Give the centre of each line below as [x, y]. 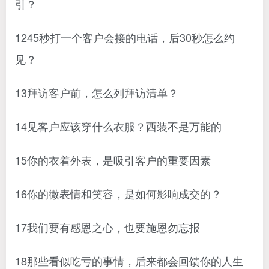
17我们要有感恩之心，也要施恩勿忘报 [107, 227]
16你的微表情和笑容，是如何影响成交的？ [118, 193]
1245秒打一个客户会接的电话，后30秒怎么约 [125, 37]
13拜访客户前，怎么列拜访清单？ [97, 92]
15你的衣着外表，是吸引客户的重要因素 [113, 160]
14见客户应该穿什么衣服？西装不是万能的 [118, 126]
